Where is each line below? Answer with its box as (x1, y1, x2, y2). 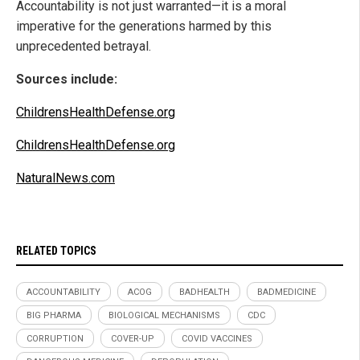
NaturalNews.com (16, 170, 115, 186)
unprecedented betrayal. (16, 38, 151, 54)
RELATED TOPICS (16, 243, 96, 257)
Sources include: (16, 71, 117, 87)
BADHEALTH (179, 286, 230, 297)
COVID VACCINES (182, 333, 252, 344)
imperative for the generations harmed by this (16, 18, 272, 34)
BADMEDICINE (257, 286, 316, 297)
